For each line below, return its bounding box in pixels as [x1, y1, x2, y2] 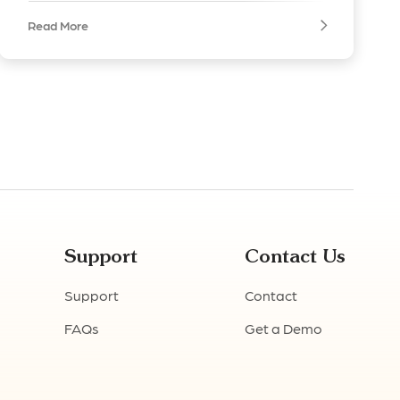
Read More [28, 18, 89, 33]
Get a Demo [244, 320, 322, 337]
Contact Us [244, 245, 346, 268]
